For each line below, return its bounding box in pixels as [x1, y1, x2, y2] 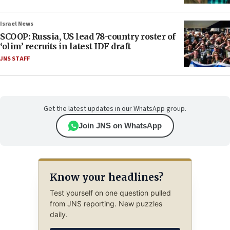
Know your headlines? [49, 170, 163, 183]
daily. [49, 210, 68, 219]
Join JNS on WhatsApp [79, 121, 162, 130]
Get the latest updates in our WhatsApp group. [44, 104, 186, 114]
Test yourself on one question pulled [49, 188, 171, 198]
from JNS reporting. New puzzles [49, 199, 162, 208]
